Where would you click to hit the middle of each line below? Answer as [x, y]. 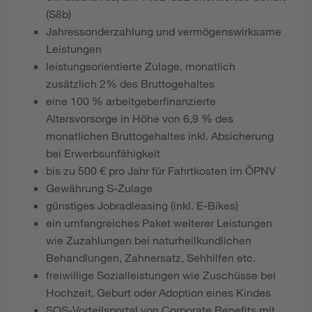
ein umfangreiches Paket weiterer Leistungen [159, 223]
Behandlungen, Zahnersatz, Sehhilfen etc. [151, 258]
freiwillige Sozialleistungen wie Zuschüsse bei [161, 275]
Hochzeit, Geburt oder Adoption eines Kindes [158, 292]
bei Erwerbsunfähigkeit [103, 153]
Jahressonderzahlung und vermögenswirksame [164, 31]
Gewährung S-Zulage [99, 188]
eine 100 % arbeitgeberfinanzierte [131, 101]
